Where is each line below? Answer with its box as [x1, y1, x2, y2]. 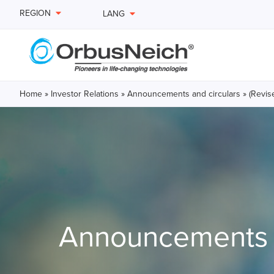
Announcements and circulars [127, 89, 240, 100]
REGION [20, 8, 51, 19]
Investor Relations [51, 89, 119, 100]
